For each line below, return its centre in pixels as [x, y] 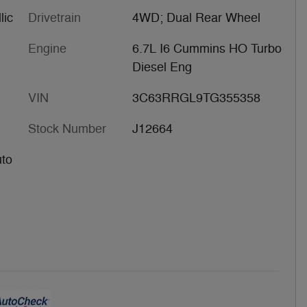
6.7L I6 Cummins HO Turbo [207, 48]
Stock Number [67, 128]
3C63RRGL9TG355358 [196, 98]
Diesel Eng [162, 67]
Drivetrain [54, 17]
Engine [47, 48]
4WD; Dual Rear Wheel [196, 17]
